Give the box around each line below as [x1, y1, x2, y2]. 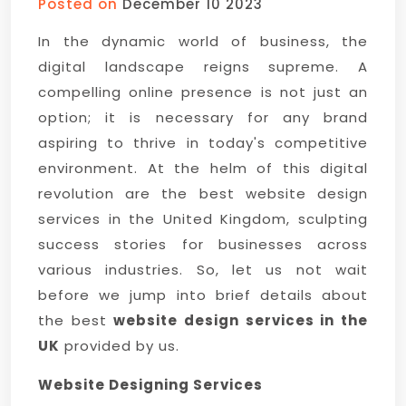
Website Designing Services [38, 375, 263, 394]
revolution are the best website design [38, 184, 368, 203]
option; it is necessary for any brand [38, 108, 368, 127]
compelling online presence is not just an [38, 82, 368, 101]
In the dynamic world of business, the [38, 32, 368, 51]
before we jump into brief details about [38, 285, 368, 304]
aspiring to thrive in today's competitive [38, 133, 368, 152]
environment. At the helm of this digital [38, 159, 368, 178]
